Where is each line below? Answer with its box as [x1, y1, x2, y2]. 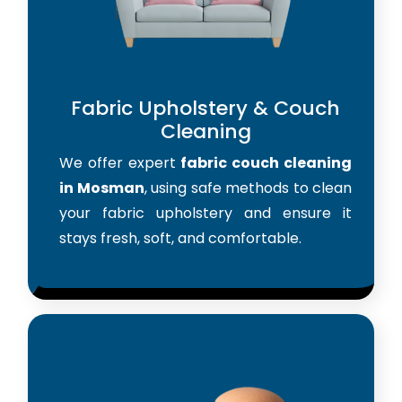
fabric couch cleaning [180, 152, 353, 173]
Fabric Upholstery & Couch [71, 93, 340, 122]
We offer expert [59, 152, 181, 173]
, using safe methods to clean [144, 177, 352, 198]
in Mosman [59, 177, 144, 198]
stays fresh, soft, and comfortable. [59, 227, 301, 249]
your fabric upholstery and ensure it [59, 202, 352, 223]
